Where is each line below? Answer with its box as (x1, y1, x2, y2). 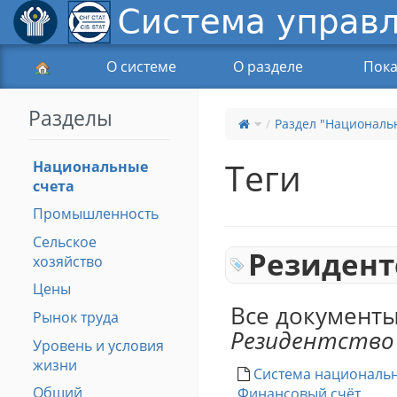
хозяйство (32, 251, 103, 271)
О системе (106, 57, 176, 76)
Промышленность (32, 204, 159, 224)
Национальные (32, 156, 148, 176)
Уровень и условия (32, 335, 164, 355)
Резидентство (230, 324, 395, 357)
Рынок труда (32, 307, 119, 327)
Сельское (32, 231, 97, 252)
